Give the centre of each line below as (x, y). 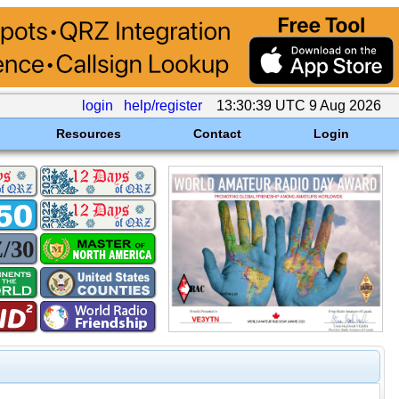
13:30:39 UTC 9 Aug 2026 (299, 106)
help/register (163, 106)
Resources (88, 134)
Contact (217, 134)
